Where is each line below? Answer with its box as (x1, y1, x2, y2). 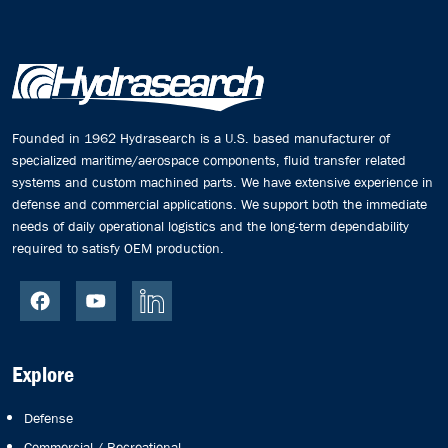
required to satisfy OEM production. (12, 238, 224, 257)
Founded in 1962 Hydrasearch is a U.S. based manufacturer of (12, 128, 390, 147)
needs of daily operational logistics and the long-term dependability (12, 216, 409, 235)
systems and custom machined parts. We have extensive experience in (12, 172, 433, 191)
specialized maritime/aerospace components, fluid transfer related (12, 150, 406, 169)
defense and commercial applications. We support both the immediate (12, 194, 427, 213)
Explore (12, 360, 74, 389)
